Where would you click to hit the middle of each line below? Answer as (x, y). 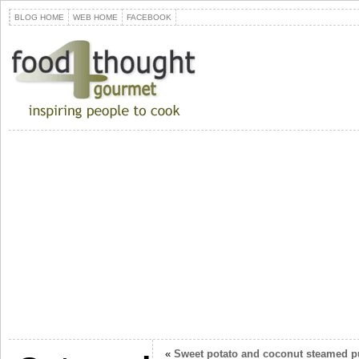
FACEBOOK (149, 17)
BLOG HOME (39, 17)
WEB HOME (95, 17)
